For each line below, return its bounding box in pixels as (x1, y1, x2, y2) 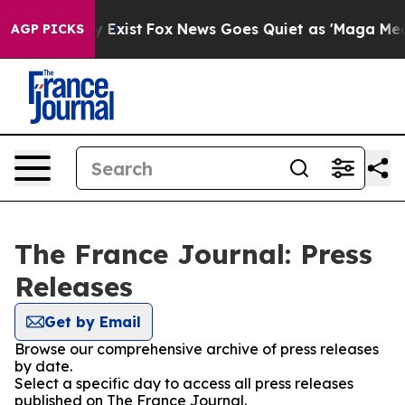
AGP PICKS (11, 21, 84, 37)
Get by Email (44, 313, 141, 331)
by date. (14, 357, 72, 375)
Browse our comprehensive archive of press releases (14, 340, 379, 358)
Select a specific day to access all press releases (14, 374, 353, 392)
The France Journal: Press (14, 237, 372, 271)
